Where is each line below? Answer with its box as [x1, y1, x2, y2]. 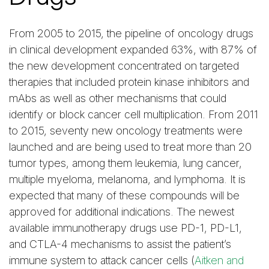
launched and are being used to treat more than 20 [9, 140, 252, 153]
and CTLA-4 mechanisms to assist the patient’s [9, 237, 231, 250]
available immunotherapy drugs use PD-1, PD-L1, [9, 221, 242, 234]
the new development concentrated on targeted [9, 59, 239, 72]
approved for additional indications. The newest [9, 205, 234, 218]
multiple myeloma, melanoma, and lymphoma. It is [9, 172, 246, 186]
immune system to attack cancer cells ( [9, 253, 195, 267]
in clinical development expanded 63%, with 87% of [9, 43, 257, 56]
